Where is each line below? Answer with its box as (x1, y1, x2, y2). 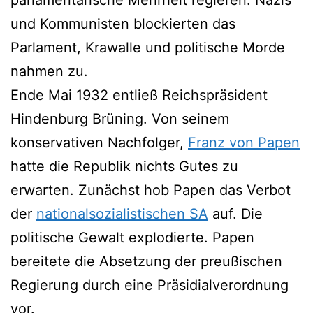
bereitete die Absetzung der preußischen (10, 252, 282, 270)
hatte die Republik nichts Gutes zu (10, 157, 238, 175)
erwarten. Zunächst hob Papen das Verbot (10, 181, 291, 198)
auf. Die (208, 205, 263, 222)
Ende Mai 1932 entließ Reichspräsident (10, 86, 268, 103)
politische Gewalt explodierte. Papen (10, 228, 254, 246)
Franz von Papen (188, 133, 300, 151)
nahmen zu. (10, 62, 88, 80)
